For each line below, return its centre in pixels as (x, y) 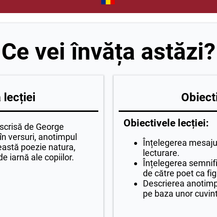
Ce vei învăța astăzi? (108, 52)
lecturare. (161, 153)
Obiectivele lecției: (166, 123)
